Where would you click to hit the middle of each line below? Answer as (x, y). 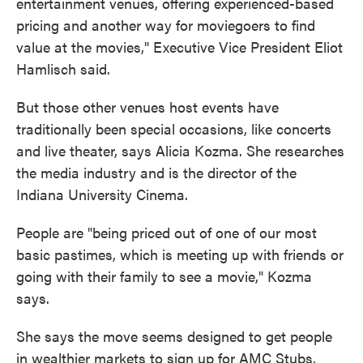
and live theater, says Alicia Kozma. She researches (180, 150)
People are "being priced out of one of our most (167, 232)
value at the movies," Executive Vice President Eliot (179, 47)
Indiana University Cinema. (102, 194)
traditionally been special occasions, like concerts (174, 128)
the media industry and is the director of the (156, 172)
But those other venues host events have (147, 107)
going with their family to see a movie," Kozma (164, 276)
